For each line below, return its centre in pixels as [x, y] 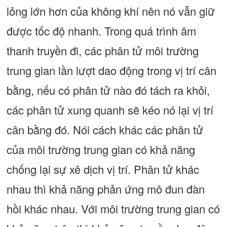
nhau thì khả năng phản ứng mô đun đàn [105, 189]
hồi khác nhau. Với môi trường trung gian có [113, 209]
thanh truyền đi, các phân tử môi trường [102, 50]
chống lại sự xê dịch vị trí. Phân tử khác [103, 169]
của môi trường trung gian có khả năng [101, 149]
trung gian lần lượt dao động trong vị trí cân [111, 70]
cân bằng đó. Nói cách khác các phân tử [105, 129]
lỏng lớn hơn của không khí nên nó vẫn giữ [110, 11]
